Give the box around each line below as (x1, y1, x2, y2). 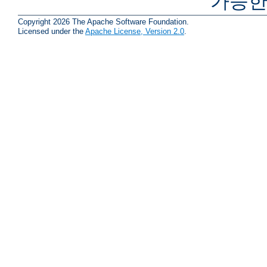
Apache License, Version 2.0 (85, 26, 184, 36)
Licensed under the (18, 26, 85, 36)
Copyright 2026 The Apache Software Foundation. (18, 17, 189, 26)
